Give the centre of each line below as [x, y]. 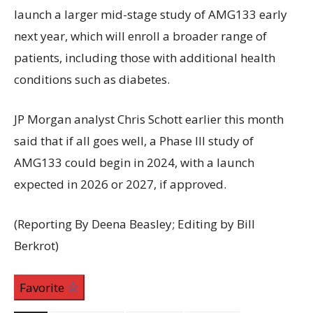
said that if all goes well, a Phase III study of [134, 140]
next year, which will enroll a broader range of [140, 36]
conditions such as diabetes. [92, 79]
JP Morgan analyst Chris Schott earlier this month [149, 119]
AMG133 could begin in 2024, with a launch [134, 162]
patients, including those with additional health [145, 57]
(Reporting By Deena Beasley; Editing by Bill [134, 224]
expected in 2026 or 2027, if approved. [120, 184]
